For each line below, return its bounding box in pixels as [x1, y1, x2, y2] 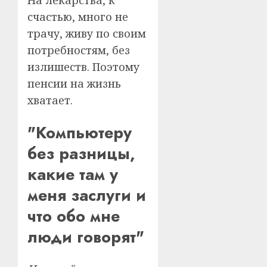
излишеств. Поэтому [27, 60, 139, 74]
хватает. [27, 93, 73, 108]
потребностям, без [27, 43, 130, 58]
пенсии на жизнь [27, 76, 121, 91]
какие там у [27, 162, 118, 186]
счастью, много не [27, 10, 128, 24]
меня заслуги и [27, 183, 146, 207]
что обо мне [27, 204, 120, 228]
